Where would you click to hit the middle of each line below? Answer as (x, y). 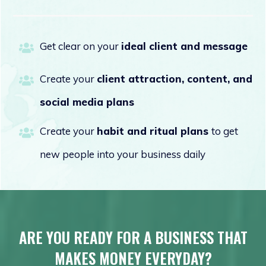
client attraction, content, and (175, 78)
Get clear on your (80, 46)
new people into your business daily (123, 154)
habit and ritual (137, 131)
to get (225, 131)
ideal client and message (184, 46)
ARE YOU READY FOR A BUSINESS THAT (133, 237)
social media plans (87, 102)
